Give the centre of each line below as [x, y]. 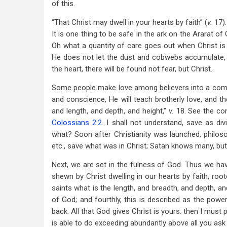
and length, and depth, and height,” [110, 111]
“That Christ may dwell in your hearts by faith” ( [129, 22]
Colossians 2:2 [77, 123]
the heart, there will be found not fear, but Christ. [132, 69]
